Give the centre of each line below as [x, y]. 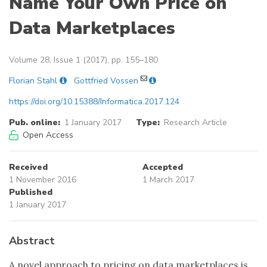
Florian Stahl [33, 81]
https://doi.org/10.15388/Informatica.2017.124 [94, 102]
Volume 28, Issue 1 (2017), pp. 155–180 [83, 60]
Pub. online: [35, 123]
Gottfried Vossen [106, 81]
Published [31, 193]
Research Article [195, 123]
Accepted [163, 167]
